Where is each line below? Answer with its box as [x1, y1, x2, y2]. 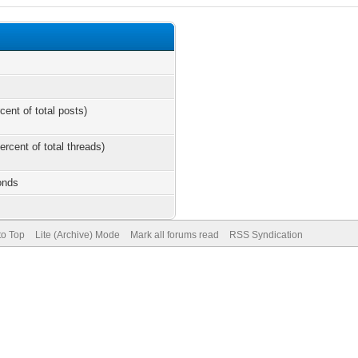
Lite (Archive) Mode [34, 229, 120, 241]
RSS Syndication [229, 229, 303, 241]
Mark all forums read [129, 229, 219, 241]
